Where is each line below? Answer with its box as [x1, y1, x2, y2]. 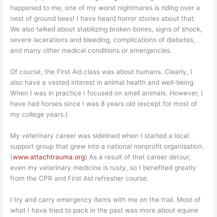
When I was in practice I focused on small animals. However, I [10, 89, 203, 97]
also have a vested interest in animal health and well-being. [10, 78, 196, 87]
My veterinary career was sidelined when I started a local [10, 132, 189, 140]
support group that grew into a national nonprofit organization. [10, 142, 204, 151]
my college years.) [10, 110, 68, 119]
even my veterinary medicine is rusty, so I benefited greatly [10, 164, 197, 172]
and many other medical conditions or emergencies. [10, 46, 172, 55]
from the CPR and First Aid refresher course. [10, 174, 149, 183]
